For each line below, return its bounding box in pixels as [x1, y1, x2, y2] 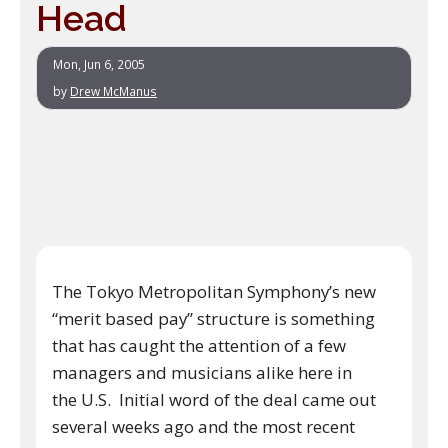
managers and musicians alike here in [52, 360, 352, 384]
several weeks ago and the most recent [52, 414, 355, 438]
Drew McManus [70, 82, 157, 99]
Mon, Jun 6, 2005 [53, 55, 145, 72]
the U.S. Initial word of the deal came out [52, 387, 376, 411]
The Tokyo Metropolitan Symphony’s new [52, 279, 376, 303]
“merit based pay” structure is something [52, 306, 375, 330]
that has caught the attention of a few [52, 333, 346, 357]
